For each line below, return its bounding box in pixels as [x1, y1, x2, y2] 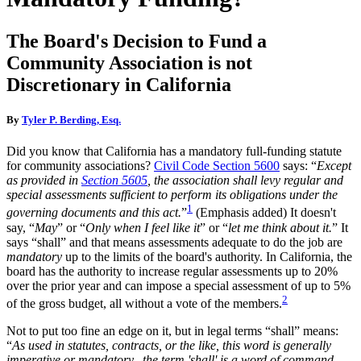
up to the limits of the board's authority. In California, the [62, 249, 352, 263]
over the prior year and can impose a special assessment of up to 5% [6, 278, 351, 293]
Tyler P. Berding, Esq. [22, 114, 121, 127]
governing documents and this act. [6, 205, 181, 220]
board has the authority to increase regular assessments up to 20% [6, 263, 338, 278]
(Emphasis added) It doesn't [193, 205, 336, 220]
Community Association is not [6, 52, 252, 73]
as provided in [6, 173, 81, 188]
